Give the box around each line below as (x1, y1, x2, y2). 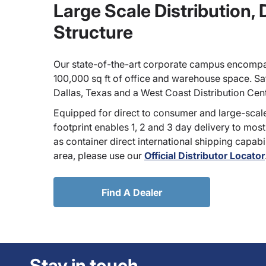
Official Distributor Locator (144, 150, 265, 161)
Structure (53, 21, 133, 43)
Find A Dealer (102, 186, 162, 198)
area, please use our (53, 150, 144, 161)
